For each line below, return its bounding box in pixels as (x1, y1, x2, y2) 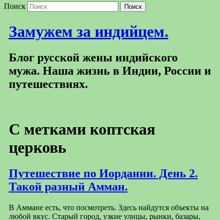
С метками (8, 120, 90, 138)
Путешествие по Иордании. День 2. (8, 167, 198, 180)
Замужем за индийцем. (8, 22, 168, 40)
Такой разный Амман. (8, 180, 128, 193)
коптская (89, 120, 155, 138)
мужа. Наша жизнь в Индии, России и (8, 64, 211, 78)
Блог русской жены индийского (8, 51, 178, 64)
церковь (8, 138, 66, 156)
